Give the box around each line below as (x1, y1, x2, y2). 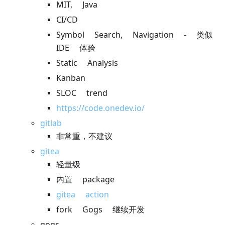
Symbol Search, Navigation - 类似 (56, 30, 212, 40)
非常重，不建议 (56, 132, 113, 141)
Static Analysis (56, 58, 118, 68)
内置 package (56, 175, 115, 184)
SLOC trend (56, 88, 107, 98)
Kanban (56, 73, 85, 83)
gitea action (56, 190, 109, 199)
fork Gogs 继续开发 (56, 205, 145, 214)
